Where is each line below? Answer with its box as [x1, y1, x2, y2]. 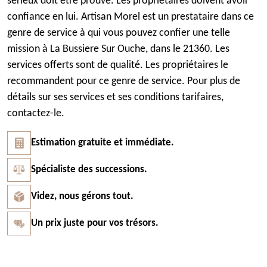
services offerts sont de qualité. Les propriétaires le [7, 60, 228, 71]
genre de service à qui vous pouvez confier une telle [7, 27, 230, 39]
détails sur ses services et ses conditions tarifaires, [7, 92, 223, 103]
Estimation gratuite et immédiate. [31, 138, 174, 148]
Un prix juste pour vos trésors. [31, 218, 159, 228]
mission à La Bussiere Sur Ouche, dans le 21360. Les [7, 44, 229, 55]
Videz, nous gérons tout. [31, 191, 133, 201]
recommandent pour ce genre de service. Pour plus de [7, 76, 240, 87]
